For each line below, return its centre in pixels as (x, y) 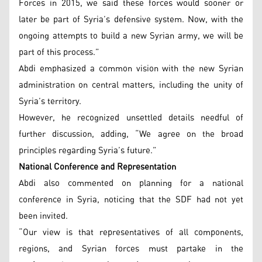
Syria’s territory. (50, 101)
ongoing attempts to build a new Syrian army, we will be (131, 36)
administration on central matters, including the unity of (131, 85)
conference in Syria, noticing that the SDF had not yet (131, 199)
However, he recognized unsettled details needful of (131, 118)
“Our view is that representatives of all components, (131, 232)
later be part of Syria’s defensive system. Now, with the (131, 19)
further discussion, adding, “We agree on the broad (131, 134)
